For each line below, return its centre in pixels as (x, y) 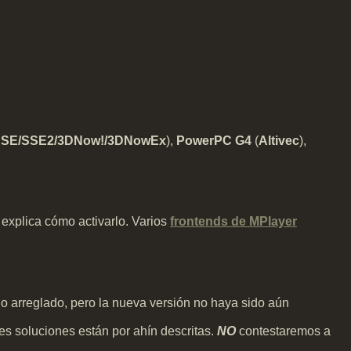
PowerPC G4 (214, 140)
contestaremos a (283, 331)
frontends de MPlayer (233, 222)
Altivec (279, 140)
